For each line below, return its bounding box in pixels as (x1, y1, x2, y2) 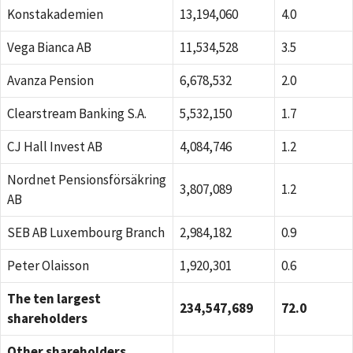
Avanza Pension (7, 72, 94, 89)
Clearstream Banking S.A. (7, 105, 147, 122)
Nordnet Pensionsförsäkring (7, 171, 166, 188)
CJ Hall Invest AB (7, 138, 102, 155)
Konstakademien (7, 6, 103, 23)
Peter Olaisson (7, 257, 89, 274)
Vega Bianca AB (7, 39, 91, 56)
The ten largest (7, 290, 101, 307)
